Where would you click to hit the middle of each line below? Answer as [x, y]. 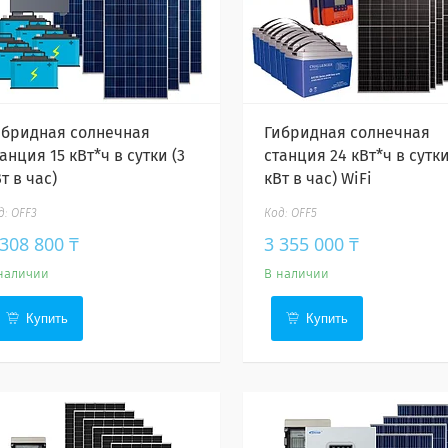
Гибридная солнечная [346, 133]
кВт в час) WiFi [317, 179]
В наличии [296, 274]
